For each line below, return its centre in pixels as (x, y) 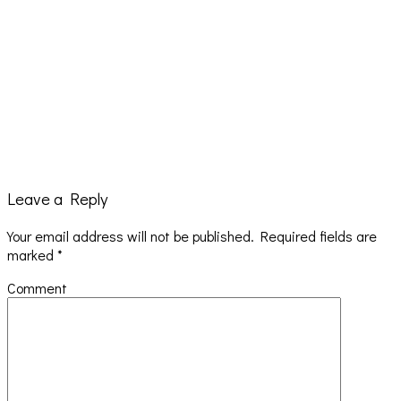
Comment (37, 288)
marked (32, 255)
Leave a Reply (57, 199)
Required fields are (316, 236)
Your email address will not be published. (131, 236)
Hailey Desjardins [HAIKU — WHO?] (114, 246)
